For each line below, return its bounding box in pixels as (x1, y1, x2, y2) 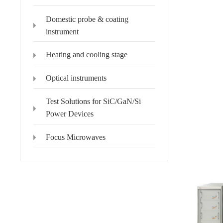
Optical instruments (45, 74, 107, 83)
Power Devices (45, 110, 94, 118)
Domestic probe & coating (45, 14, 128, 23)
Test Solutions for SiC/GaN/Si (45, 97, 141, 106)
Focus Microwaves (45, 133, 106, 142)
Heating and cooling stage (45, 50, 127, 59)
